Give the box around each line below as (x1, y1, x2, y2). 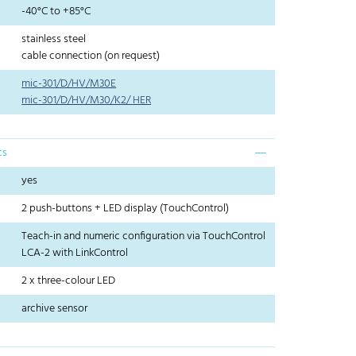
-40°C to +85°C (21, 2, 91, 21)
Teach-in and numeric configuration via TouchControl (21, 227, 266, 246)
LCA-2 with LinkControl (21, 244, 129, 263)
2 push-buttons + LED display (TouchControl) (21, 199, 230, 219)
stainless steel (21, 30, 87, 49)
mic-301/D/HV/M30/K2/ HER (21, 91, 152, 110)
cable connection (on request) (21, 47, 161, 66)
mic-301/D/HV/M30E (21, 75, 117, 94)
